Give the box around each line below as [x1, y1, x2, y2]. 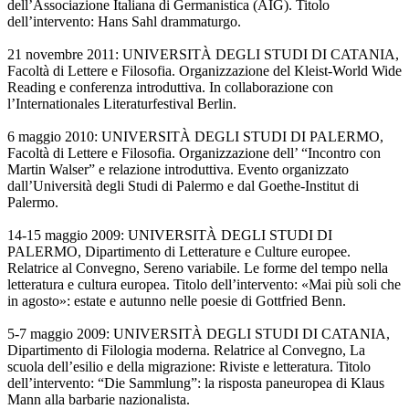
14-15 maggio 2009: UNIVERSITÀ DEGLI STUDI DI [7, 227, 332, 244]
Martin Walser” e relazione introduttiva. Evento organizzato [7, 162, 349, 178]
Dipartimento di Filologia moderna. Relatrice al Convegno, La [7, 342, 365, 359]
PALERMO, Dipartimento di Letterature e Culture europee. [7, 244, 351, 260]
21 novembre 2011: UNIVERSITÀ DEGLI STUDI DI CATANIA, [7, 47, 399, 63]
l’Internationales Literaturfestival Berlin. [7, 96, 236, 112]
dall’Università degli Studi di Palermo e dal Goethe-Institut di [7, 178, 359, 194]
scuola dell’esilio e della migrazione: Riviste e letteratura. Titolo [7, 359, 371, 375]
